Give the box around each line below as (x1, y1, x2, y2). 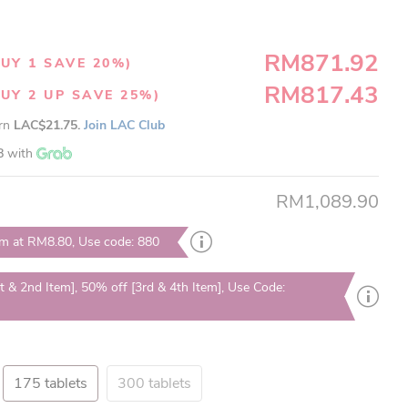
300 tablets (117, 373, 191, 393)
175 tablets (14, 373, 87, 393)
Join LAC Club (84, 117, 165, 134)
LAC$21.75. (14, 117, 84, 134)
